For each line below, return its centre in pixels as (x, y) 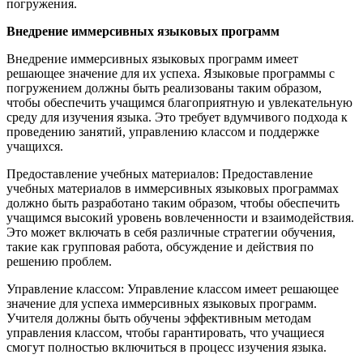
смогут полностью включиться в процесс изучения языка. (167, 347)
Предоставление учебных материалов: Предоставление (160, 173)
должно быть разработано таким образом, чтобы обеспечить (173, 203)
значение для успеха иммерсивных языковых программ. (162, 303)
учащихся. (35, 146)
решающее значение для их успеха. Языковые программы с (171, 73)
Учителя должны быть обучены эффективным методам (159, 318)
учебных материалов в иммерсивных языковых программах (173, 188)
